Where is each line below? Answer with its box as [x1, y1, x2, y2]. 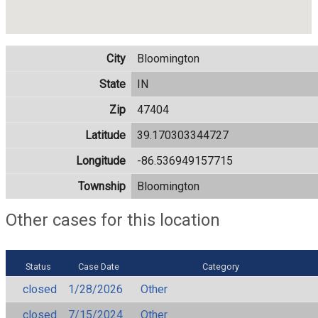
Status [26, 261, 52, 272]
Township [78, 179, 126, 193]
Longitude [76, 153, 126, 168]
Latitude [85, 128, 126, 142]
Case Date [78, 261, 119, 272]
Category [202, 261, 239, 272]
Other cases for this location [6, 209, 220, 230]
